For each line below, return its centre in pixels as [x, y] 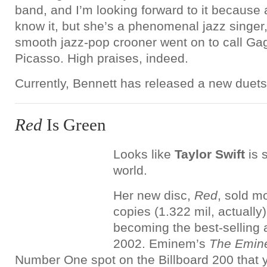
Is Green [74, 125]
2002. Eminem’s [161, 243]
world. [130, 170]
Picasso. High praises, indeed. [102, 58]
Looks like [144, 154]
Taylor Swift [210, 154]
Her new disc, [154, 195]
